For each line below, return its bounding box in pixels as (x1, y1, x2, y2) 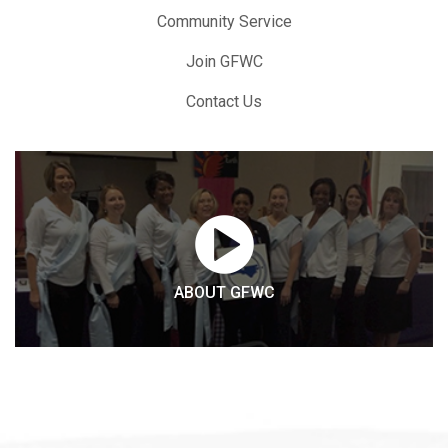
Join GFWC (185, 51, 263, 71)
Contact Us (186, 91, 262, 111)
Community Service (156, 11, 292, 31)
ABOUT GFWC (173, 282, 275, 302)
